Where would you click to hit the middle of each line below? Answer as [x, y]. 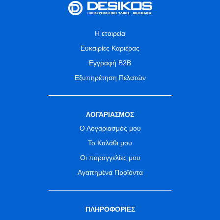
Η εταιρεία [110, 34]
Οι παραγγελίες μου [110, 158]
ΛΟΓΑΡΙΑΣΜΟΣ [110, 115]
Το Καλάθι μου [110, 143]
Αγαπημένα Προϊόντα [110, 173]
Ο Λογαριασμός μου [110, 128]
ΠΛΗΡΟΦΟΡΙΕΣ [110, 209]
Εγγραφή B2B [110, 63]
